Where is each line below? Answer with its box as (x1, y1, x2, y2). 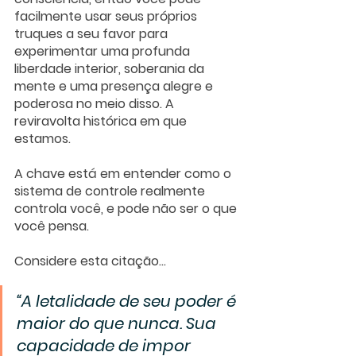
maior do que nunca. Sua (17, 311, 220, 335)
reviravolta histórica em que (14, 111, 190, 130)
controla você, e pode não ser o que (14, 199, 240, 218)
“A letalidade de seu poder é (17, 289, 240, 312)
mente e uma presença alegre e (14, 76, 216, 95)
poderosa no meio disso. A (14, 94, 177, 113)
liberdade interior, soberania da (14, 59, 207, 78)
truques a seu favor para (14, 24, 171, 43)
